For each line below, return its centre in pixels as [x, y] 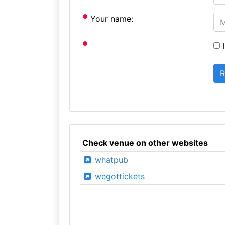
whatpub [110, 159]
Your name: [111, 18]
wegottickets [118, 176]
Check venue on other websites [145, 142]
